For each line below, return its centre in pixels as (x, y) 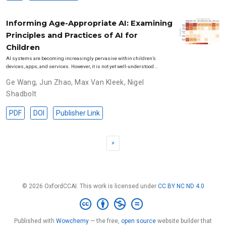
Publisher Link (78, 113)
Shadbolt (21, 94)
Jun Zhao (55, 82)
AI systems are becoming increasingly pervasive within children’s (81, 58)
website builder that (184, 221)
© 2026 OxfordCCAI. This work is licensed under (90, 186)
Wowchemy (72, 221)
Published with (35, 221)
